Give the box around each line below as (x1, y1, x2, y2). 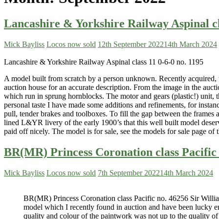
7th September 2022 (98, 169, 160, 177)
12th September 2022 (98, 40, 164, 49)
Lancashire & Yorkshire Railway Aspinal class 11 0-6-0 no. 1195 (4, 58, 203, 66)
